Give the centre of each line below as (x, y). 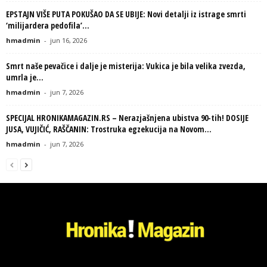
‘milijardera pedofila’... (48, 25)
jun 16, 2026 (69, 40)
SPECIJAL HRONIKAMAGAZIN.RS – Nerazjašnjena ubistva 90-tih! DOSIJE (127, 118)
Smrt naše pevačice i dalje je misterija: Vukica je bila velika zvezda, (126, 66)
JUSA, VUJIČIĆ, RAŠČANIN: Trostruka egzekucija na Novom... (109, 129)
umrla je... (25, 77)
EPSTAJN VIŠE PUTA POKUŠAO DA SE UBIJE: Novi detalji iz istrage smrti (126, 14)
